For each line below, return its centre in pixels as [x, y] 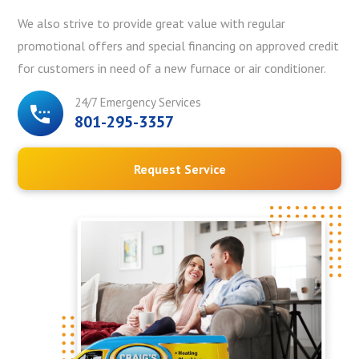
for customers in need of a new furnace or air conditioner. [172, 69]
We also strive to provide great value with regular [152, 24]
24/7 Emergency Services [138, 103]
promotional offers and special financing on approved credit [179, 46]
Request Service [179, 169]
